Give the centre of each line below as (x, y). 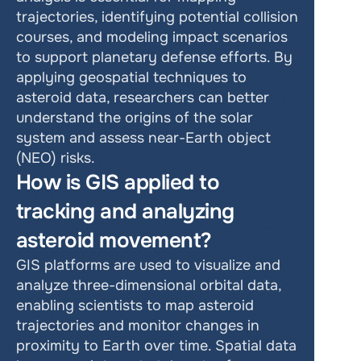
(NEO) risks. (56, 158)
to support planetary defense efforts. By (154, 57)
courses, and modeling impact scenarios (152, 37)
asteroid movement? (114, 241)
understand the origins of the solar (135, 118)
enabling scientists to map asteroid (135, 305)
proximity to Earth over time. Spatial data (156, 346)
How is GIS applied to (118, 183)
